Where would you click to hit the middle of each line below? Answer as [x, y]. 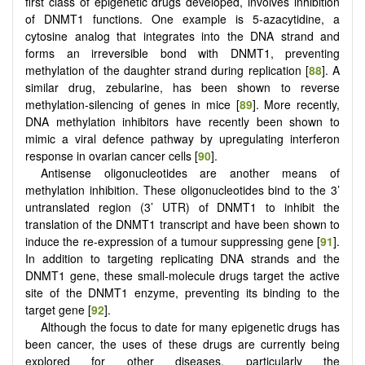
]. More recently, [296, 104]
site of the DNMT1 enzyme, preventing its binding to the [182, 292]
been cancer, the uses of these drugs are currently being [182, 343]
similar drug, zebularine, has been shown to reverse [182, 87]
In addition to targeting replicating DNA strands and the [182, 258]
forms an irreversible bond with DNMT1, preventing [182, 53]
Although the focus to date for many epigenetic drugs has [190, 326]
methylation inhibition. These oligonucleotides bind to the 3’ [182, 189]
